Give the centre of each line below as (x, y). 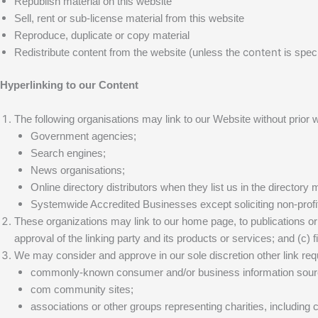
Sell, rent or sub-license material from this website (129, 18)
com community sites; (82, 289)
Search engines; (68, 153)
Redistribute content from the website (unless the (128, 52)
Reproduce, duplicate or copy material (102, 35)
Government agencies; (83, 136)
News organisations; (77, 170)
